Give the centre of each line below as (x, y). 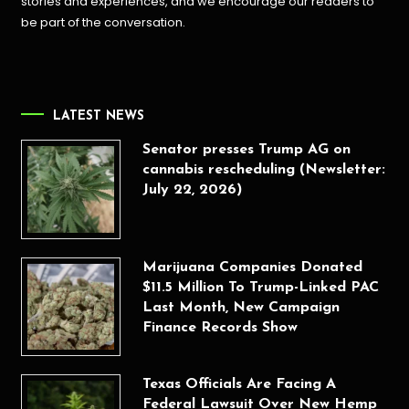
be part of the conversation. (104, 22)
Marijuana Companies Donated (252, 267)
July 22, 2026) (192, 190)
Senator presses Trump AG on (246, 150)
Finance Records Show (220, 327)
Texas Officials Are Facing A (239, 385)
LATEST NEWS (99, 117)
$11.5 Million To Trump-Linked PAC (260, 287)
